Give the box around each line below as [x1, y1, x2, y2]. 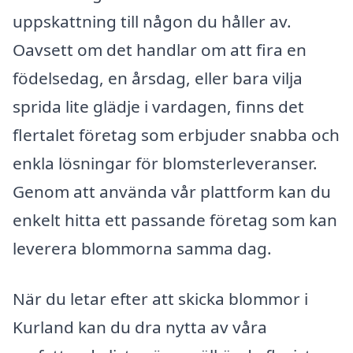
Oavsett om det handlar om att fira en [13, 39, 307, 61]
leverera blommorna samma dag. [13, 237, 272, 260]
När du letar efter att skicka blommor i [13, 287, 308, 310]
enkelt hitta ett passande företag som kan [13, 209, 337, 232]
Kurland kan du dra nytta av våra [13, 315, 267, 338]
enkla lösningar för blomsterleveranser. [13, 152, 318, 175]
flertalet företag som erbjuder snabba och [13, 124, 340, 147]
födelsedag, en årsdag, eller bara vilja [13, 67, 303, 90]
